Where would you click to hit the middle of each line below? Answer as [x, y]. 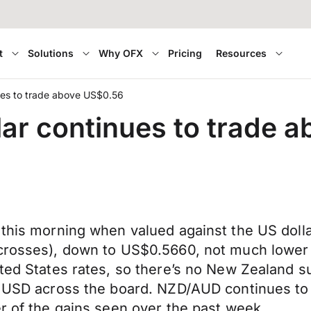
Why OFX [121, 53]
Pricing [185, 53]
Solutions [51, 53]
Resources [242, 53]
